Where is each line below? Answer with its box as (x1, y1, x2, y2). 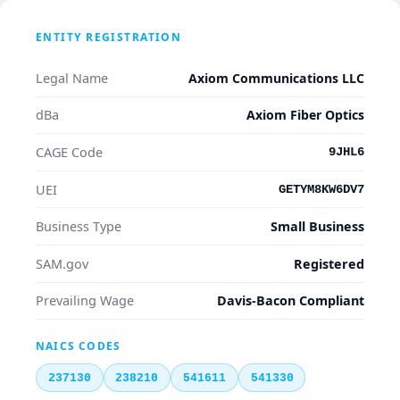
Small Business (271, 218, 364, 236)
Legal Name (36, 69, 108, 87)
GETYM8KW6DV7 (279, 181, 364, 196)
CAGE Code (36, 144, 103, 162)
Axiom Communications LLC (188, 69, 364, 87)
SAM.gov (36, 254, 88, 272)
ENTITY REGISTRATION (36, 29, 182, 46)
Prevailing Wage (36, 292, 134, 310)
